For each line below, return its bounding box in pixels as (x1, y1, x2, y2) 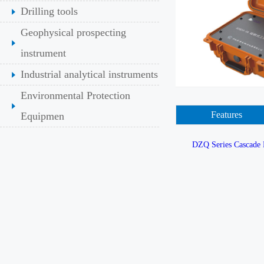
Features (210, 110, 242, 120)
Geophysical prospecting (21, 27, 126, 38)
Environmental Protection (21, 90, 130, 101)
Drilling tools (21, 5, 78, 17)
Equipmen (21, 110, 64, 122)
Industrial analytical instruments (21, 68, 158, 80)
